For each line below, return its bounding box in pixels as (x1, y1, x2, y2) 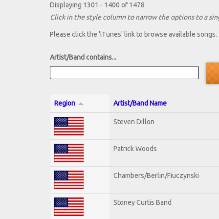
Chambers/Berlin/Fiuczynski (113, 171, 199, 179)
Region (54, 99, 75, 107)
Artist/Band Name (113, 99, 167, 107)
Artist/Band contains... (50, 53, 116, 62)
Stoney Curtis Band (113, 198, 172, 206)
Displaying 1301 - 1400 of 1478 (50, 1, 145, 9)
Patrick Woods (113, 144, 157, 153)
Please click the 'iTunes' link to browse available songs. (50, 30, 217, 39)
